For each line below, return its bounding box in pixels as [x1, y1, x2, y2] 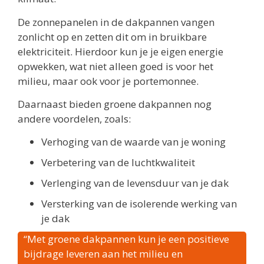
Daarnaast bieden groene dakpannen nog [18, 97, 212, 111]
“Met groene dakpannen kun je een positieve [24, 232, 229, 246]
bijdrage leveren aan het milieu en [24, 247, 183, 261]
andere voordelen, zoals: [18, 112, 131, 126]
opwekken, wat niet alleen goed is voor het [18, 59, 213, 73]
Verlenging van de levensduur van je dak [41, 176, 229, 190]
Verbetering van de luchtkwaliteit [41, 156, 195, 170]
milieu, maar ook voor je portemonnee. [18, 74, 199, 88]
